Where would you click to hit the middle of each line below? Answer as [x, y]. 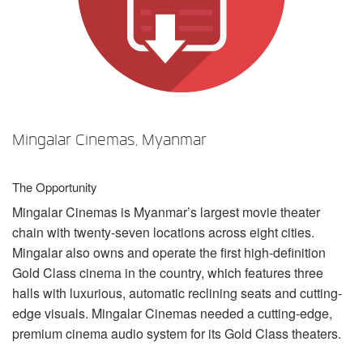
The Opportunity [55, 186]
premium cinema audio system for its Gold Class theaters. [177, 333]
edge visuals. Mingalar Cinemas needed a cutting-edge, [172, 313]
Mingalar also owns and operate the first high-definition [169, 252]
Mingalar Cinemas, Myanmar [109, 140]
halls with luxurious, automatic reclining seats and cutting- [177, 293]
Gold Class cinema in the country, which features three [168, 272]
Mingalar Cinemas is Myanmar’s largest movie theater [166, 211]
